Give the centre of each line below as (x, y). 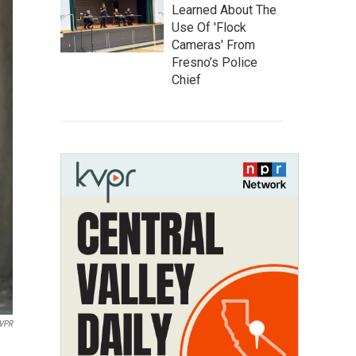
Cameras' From (213, 45)
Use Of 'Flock (209, 27)
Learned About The (224, 10)
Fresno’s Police (215, 62)
